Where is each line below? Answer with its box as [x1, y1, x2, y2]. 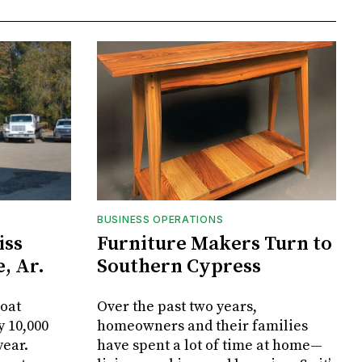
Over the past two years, [97, 297, 257, 317]
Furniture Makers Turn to [97, 232, 332, 257]
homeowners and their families [97, 317, 308, 336]
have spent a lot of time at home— [97, 336, 322, 356]
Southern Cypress [97, 255, 261, 280]
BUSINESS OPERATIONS [97, 213, 224, 226]
